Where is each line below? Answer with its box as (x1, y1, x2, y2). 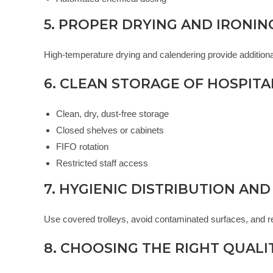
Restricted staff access (56, 158, 148, 169)
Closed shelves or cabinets (56, 125, 164, 136)
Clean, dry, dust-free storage (56, 108, 169, 119)
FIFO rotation (56, 141, 108, 152)
